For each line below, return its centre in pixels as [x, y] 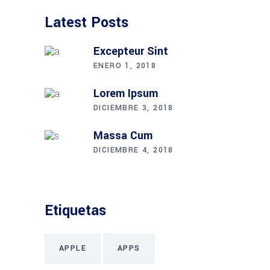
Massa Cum [123, 136]
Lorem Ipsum [126, 94]
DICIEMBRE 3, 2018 [133, 108]
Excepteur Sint [131, 52]
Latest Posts [86, 23]
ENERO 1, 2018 [125, 66]
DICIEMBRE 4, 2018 [133, 150]
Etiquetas [75, 211]
